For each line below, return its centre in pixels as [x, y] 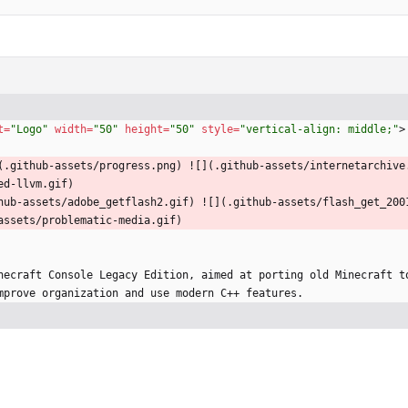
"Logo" [29, 130]
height [144, 130]
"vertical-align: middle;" [319, 130]
